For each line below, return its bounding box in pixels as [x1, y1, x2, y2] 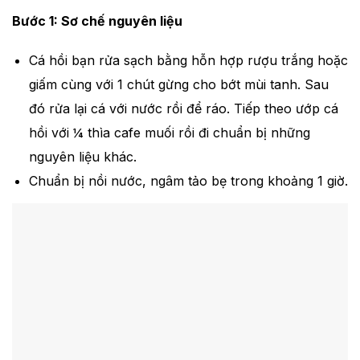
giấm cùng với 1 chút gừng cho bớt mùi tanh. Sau [28, 76, 329, 92]
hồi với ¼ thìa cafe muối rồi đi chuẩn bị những [28, 124, 310, 141]
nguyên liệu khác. [28, 148, 137, 165]
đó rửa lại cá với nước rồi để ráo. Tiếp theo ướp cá [28, 100, 338, 117]
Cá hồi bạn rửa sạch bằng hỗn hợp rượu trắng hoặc [28, 51, 348, 68]
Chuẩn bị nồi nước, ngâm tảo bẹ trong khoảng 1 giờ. [28, 172, 348, 189]
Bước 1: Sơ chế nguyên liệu [12, 12, 182, 29]
